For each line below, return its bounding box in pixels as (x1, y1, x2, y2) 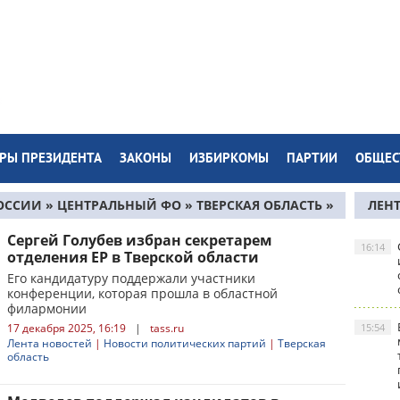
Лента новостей (7, 336, 92, 351)
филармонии (7, 300, 87, 317)
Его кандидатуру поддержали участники (7, 270, 255, 287)
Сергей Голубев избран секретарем (7, 230, 272, 250)
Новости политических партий (104, 336, 266, 351)
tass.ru (150, 321, 184, 336)
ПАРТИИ (287, 151, 337, 168)
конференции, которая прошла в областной (7, 285, 278, 302)
